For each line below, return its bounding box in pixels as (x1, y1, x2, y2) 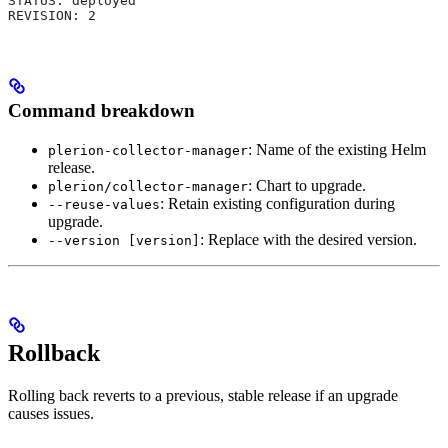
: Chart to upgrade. (248, 176, 366, 194)
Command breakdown (8, 99, 195, 121)
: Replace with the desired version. (200, 230, 417, 248)
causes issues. (8, 405, 94, 423)
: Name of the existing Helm (248, 140, 426, 158)
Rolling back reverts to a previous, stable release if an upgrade (8, 387, 398, 405)
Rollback (8, 340, 100, 367)
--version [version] (48, 232, 200, 248)
